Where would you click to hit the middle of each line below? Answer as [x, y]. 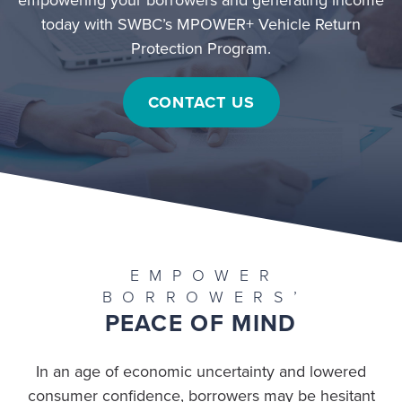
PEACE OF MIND [201, 324]
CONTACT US [201, 102]
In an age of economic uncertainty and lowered [201, 372]
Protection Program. [201, 48]
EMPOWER [205, 276]
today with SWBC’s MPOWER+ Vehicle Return [201, 24]
